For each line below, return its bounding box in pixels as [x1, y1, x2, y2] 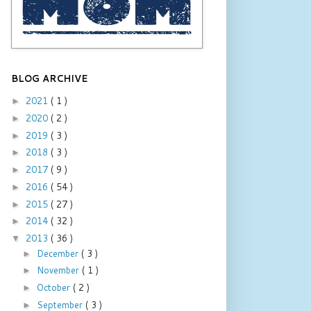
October [36, 281, 73, 294]
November [36, 264, 82, 277]
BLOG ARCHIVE [11, 72, 88, 85]
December [36, 246, 81, 260]
